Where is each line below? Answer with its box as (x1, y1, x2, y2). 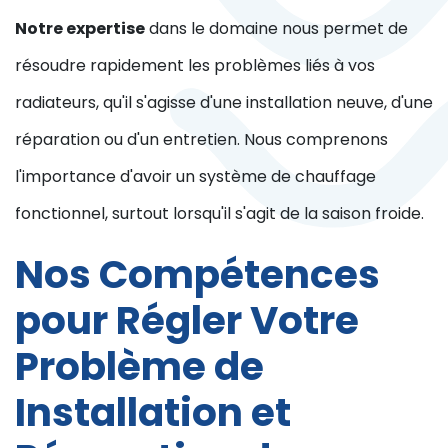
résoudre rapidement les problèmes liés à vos (15, 54, 375, 78)
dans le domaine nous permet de (145, 17, 408, 41)
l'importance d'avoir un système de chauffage (15, 165, 376, 189)
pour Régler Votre (15, 293, 359, 349)
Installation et (15, 385, 291, 441)
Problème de (15, 339, 264, 395)
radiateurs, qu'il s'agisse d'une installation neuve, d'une (15, 91, 433, 115)
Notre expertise (15, 17, 145, 41)
